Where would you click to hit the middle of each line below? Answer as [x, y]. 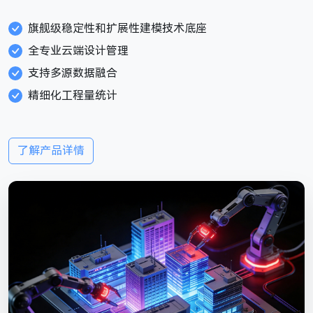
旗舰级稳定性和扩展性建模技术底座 [117, 28]
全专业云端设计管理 [78, 51]
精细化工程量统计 [73, 95]
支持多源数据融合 [73, 73]
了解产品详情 [51, 151]
